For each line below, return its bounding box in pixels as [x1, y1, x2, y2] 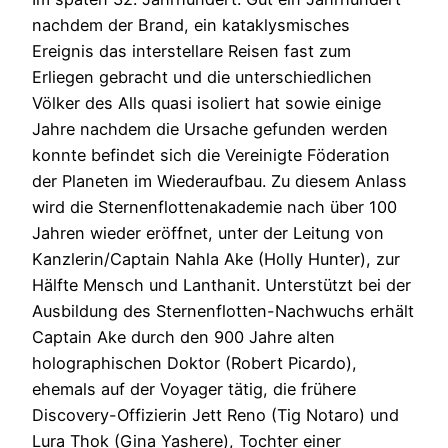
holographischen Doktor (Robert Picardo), [32, 353, 357, 374]
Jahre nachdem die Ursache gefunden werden [32, 119, 388, 140]
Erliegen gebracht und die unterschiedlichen [32, 67, 372, 88]
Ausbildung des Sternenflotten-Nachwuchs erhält [32, 301, 414, 322]
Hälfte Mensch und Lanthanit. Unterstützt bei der [32, 275, 411, 296]
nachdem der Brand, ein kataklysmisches [32, 15, 350, 36]
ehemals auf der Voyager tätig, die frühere [32, 379, 356, 400]
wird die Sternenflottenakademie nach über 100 [32, 197, 397, 218]
